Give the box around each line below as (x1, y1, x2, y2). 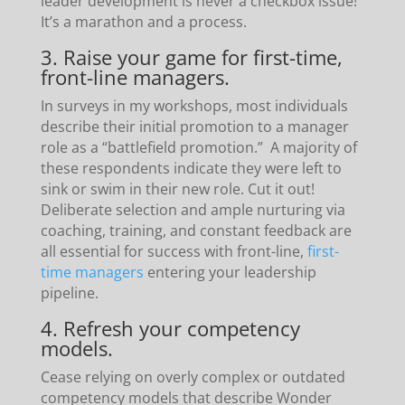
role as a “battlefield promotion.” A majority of (40, 137, 357, 157)
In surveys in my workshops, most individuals (40, 95, 348, 116)
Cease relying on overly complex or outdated (40, 366, 345, 387)
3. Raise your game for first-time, (40, 42, 343, 71)
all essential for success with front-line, (40, 240, 307, 261)
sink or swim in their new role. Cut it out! (40, 178, 315, 199)
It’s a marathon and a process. (40, 11, 247, 32)
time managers (40, 261, 144, 282)
